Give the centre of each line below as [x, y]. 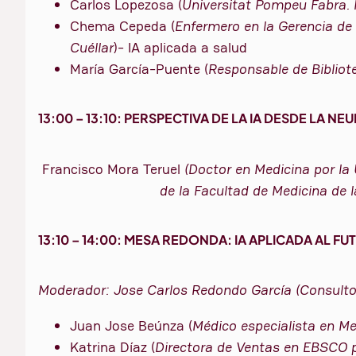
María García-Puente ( [139, 69]
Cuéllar [92, 48]
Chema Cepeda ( [122, 26]
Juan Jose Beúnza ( [131, 326]
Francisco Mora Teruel [113, 168]
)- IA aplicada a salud [180, 48]
